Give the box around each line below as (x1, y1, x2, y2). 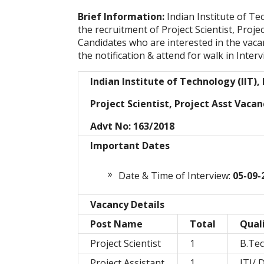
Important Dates (90, 139, 170, 153)
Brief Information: (78, 10, 167, 24)
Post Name (90, 217, 143, 231)
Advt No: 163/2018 (90, 120, 174, 133)
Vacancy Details (90, 198, 164, 212)
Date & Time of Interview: (118, 169, 233, 183)
